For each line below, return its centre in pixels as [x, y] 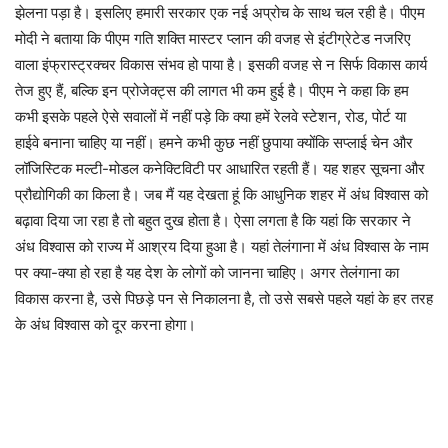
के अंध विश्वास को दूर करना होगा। [105, 324]
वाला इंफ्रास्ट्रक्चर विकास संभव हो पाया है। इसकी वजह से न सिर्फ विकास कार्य [221, 64]
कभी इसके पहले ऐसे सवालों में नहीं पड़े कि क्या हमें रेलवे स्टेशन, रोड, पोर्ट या [210, 116]
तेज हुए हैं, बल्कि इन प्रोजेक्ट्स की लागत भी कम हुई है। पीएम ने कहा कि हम [212, 90]
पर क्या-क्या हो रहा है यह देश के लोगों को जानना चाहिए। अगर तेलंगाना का [207, 272]
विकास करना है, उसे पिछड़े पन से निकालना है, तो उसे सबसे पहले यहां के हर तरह [224, 298]
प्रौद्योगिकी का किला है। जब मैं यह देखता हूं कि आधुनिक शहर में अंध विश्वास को [221, 194]
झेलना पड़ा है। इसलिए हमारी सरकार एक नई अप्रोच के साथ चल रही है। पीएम [220, 12]
